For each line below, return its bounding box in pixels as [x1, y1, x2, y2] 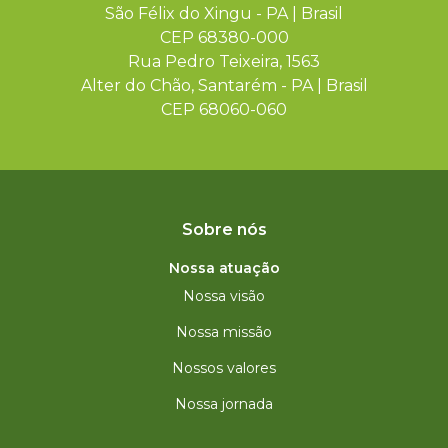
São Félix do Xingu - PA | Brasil [105, 4, 343, 23]
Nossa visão [183, 287, 265, 305]
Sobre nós [181, 220, 267, 239]
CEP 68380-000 [159, 28, 289, 47]
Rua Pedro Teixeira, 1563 [128, 52, 320, 71]
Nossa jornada [175, 395, 273, 413]
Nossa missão [176, 323, 272, 341]
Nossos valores [172, 359, 276, 377]
